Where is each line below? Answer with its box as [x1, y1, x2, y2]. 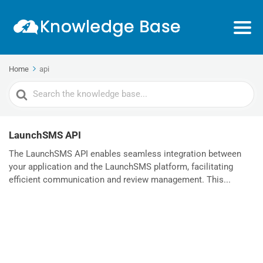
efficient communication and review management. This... [9, 174, 231, 185]
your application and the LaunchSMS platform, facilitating [9, 161, 233, 172]
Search [9, 83, 39, 95]
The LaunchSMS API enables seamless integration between [9, 149, 241, 159]
